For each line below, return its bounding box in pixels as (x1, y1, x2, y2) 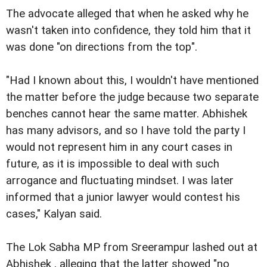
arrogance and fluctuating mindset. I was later (6, 173, 234, 187)
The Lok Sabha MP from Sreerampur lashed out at (6, 240, 257, 254)
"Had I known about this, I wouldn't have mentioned (6, 73, 259, 87)
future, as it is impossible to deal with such (6, 157, 219, 170)
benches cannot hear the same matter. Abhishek (6, 107, 247, 120)
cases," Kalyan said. (6, 207, 102, 221)
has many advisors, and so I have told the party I (6, 123, 246, 137)
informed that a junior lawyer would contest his (6, 190, 240, 204)
